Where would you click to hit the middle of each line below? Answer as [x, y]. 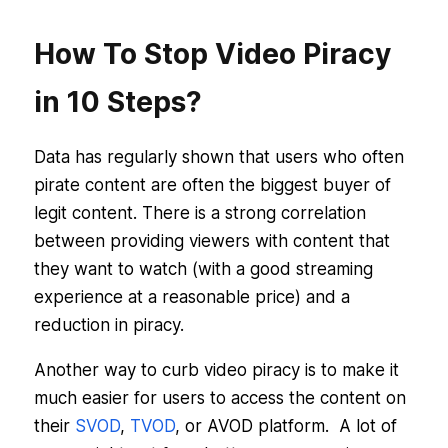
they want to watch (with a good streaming [203, 269]
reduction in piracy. [108, 325]
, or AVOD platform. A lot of [285, 426]
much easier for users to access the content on [219, 398]
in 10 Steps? [117, 102]
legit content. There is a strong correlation [199, 213]
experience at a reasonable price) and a [191, 297]
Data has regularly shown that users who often [218, 157]
